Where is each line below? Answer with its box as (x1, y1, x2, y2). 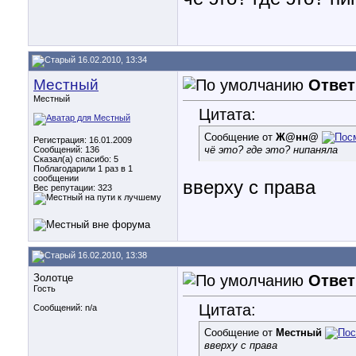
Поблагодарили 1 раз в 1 (33, 164, 133, 173)
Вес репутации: (33, 183, 98, 192)
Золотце (33, 272, 73, 284)
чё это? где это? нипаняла (204, 144, 338, 157)
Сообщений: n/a (33, 303, 97, 312)
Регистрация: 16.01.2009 (33, 135, 132, 145)
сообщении (33, 173, 79, 183)
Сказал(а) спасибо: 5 (33, 154, 118, 164)
